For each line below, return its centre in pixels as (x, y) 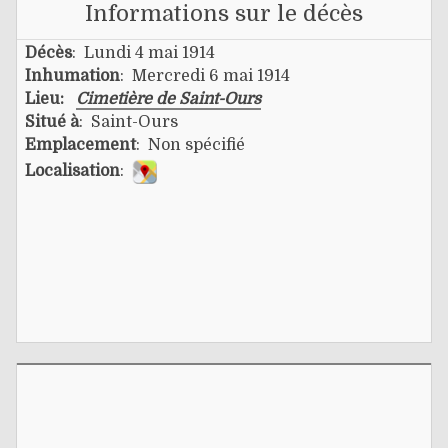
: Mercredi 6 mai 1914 (205, 75)
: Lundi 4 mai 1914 (143, 52)
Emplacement (80, 144)
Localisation (72, 170)
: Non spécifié (190, 144)
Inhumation (72, 75)
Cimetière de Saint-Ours (168, 98)
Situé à (52, 121)
